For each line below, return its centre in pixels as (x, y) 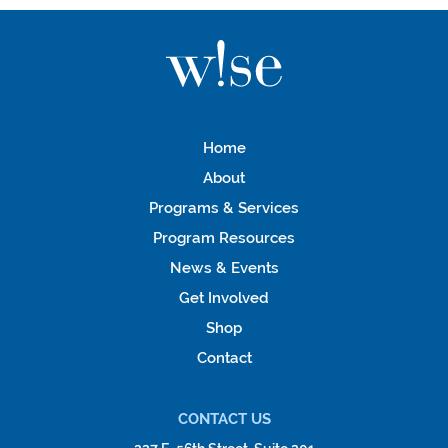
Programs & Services (224, 207)
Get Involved (224, 297)
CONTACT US (224, 419)
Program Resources (224, 237)
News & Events (224, 267)
